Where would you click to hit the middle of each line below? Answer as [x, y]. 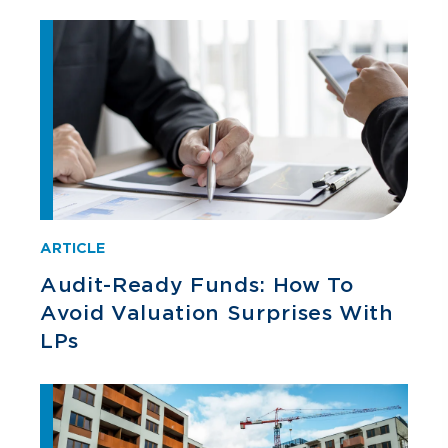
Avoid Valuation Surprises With [217, 313]
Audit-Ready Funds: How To [197, 285]
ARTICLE [72, 248]
